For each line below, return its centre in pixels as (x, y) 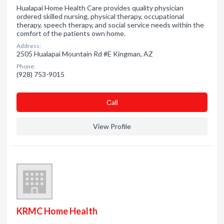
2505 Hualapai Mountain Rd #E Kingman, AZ (85, 54)
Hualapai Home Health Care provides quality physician (100, 8)
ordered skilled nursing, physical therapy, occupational (100, 16)
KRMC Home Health (57, 211)
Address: (29, 46)
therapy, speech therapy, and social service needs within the (110, 25)
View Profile (112, 126)
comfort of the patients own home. (71, 33)
